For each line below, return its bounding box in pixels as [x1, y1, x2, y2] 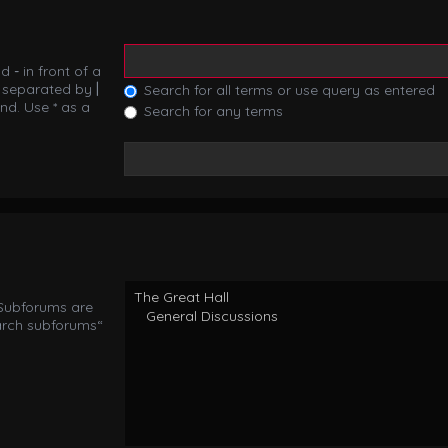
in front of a [19, 62, 101, 81]
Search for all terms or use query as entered [140, 81, 436, 100]
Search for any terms [140, 102, 284, 121]
